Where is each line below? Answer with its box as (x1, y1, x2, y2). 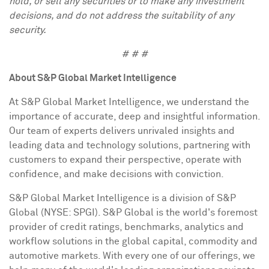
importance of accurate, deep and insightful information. (9, 112, 260, 121)
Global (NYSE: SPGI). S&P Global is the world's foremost (9, 208, 258, 217)
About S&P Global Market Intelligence (9, 73, 177, 83)
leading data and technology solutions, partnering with (9, 141, 250, 150)
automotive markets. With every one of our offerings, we (9, 251, 255, 261)
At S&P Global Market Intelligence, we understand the (9, 97, 249, 107)
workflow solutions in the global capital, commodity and (9, 237, 258, 246)
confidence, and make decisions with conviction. (9, 169, 224, 179)
